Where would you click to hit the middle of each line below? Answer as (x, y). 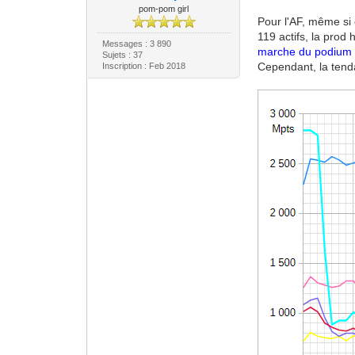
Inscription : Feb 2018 (143, 66)
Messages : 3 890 (136, 44)
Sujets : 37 (122, 55)
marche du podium (305, 52)
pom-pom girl (164, 9)
